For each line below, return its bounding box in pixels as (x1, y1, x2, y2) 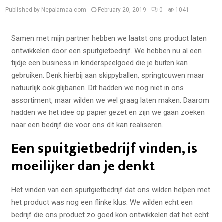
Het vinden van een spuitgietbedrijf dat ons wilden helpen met (11, 185, 210, 194)
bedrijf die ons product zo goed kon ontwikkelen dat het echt (11, 210, 209, 219)
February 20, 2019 (98, 6, 146, 13)
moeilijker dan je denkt (11, 154, 155, 178)
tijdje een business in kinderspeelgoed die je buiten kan (11, 58, 188, 67)
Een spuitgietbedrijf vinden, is (11, 136, 197, 160)
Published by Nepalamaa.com (5, 6, 86, 13)
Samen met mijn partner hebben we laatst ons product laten (11, 33, 207, 43)
